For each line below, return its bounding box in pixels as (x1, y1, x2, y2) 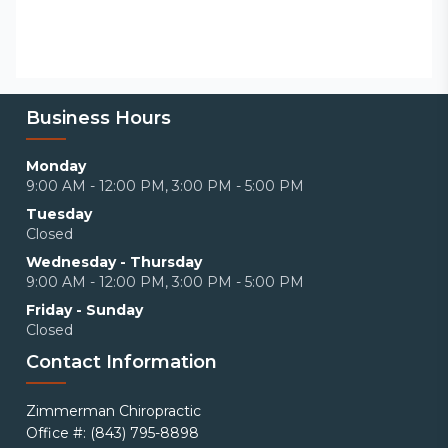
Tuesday (26, 205, 92, 223)
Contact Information (26, 351, 217, 373)
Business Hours (26, 107, 171, 129)
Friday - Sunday (26, 301, 143, 319)
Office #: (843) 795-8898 (26, 424, 199, 442)
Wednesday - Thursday (26, 253, 202, 271)
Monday (26, 157, 86, 175)
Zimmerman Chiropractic (26, 402, 201, 420)
